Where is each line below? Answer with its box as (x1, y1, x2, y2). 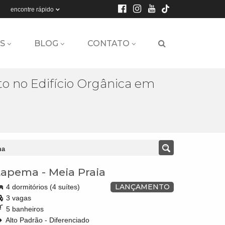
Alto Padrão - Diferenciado (4, 216, 89, 224)
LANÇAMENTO (115, 182, 170, 191)
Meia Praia (49, 166, 105, 178)
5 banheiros (4, 205, 44, 213)
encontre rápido (11, 6, 54, 14)
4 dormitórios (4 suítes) (4, 183, 80, 191)
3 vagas (4, 194, 31, 202)
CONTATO (87, 39, 130, 48)
